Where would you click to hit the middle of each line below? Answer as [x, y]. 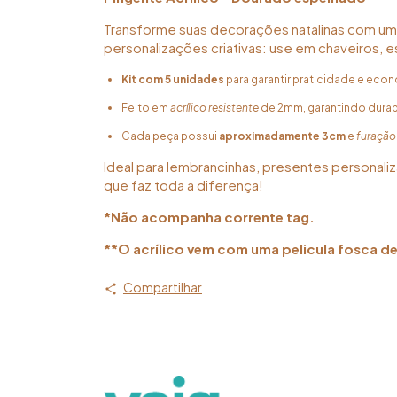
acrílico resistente [214, 108]
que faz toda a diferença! [183, 185]
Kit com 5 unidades [173, 80]
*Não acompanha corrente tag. [209, 217]
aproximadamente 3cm [282, 136]
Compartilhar [162, 288]
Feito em [146, 108]
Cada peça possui [170, 136]
